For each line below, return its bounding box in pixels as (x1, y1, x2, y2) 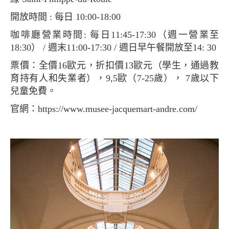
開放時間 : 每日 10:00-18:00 (19, 12, 121, 22)
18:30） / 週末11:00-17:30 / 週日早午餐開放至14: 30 (10, 42, 216, 53)
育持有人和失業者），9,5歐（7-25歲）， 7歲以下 (10, 73, 219, 84)
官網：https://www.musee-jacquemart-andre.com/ (19, 104, 197, 114)
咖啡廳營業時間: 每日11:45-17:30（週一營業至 (10, 30, 21, 40)
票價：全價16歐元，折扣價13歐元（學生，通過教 (10, 60, 20, 71)
